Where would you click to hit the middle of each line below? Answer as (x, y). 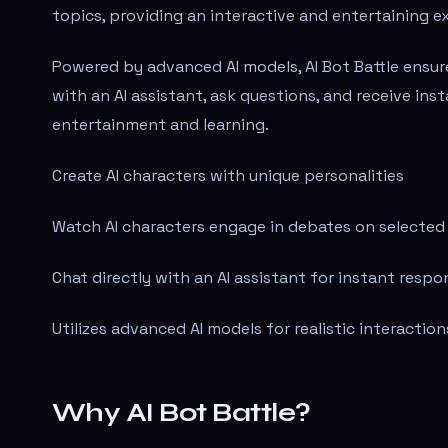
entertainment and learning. (160, 124)
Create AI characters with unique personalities (228, 175)
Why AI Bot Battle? (181, 412)
